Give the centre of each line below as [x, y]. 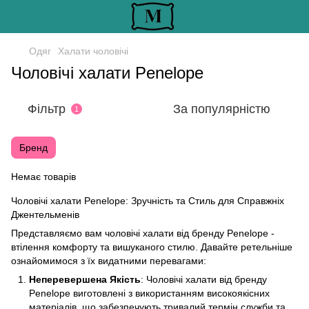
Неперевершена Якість [85, 279]
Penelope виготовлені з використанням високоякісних [149, 293]
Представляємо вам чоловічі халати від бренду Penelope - [143, 233]
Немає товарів [43, 177]
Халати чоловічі [93, 51]
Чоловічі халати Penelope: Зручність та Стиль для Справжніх [148, 201]
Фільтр [47, 109]
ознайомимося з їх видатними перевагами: [109, 261]
